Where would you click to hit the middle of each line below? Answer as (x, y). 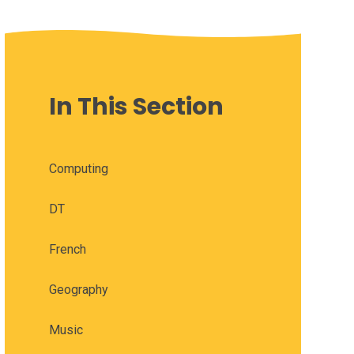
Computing (78, 169)
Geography (78, 290)
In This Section (136, 107)
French (67, 250)
